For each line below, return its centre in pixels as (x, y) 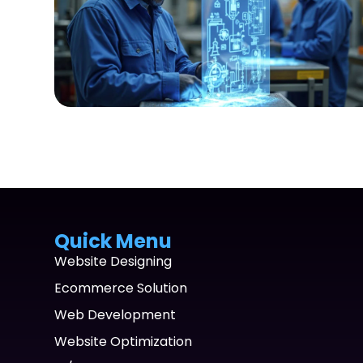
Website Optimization (124, 341)
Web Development (115, 314)
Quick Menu (113, 241)
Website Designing (113, 261)
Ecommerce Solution (121, 288)
